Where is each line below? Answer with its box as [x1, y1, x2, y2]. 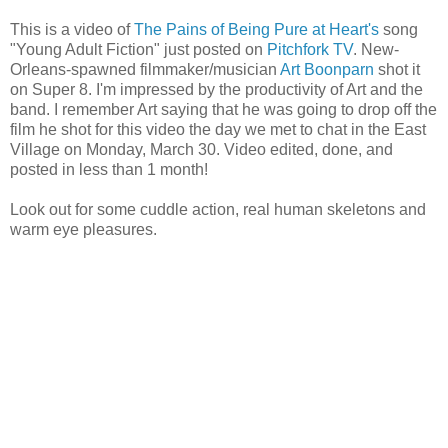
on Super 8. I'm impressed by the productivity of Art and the [10, 81, 423, 99]
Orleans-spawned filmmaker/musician [10, 61, 280, 79]
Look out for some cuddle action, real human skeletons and [10, 201, 426, 219]
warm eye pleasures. [10, 221, 157, 239]
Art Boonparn [280, 61, 374, 79]
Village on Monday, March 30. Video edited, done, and [10, 141, 393, 159]
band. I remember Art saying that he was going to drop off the [10, 101, 437, 119]
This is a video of [10, 21, 134, 39]
